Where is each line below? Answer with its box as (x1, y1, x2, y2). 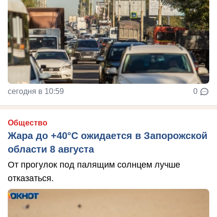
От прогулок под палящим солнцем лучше (8, 160, 180, 170)
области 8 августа (8, 144, 94, 155)
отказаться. (8, 173, 54, 183)
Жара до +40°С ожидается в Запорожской (8, 130, 207, 141)
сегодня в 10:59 (8, 87, 64, 95)
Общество (8, 119, 47, 127)
